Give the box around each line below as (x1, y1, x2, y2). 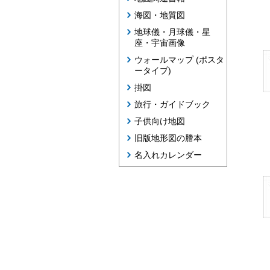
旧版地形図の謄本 (134, 133, 202, 143)
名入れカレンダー (134, 150, 202, 160)
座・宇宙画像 (134, 38, 185, 48)
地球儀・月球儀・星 (134, 27, 210, 37)
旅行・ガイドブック (134, 99, 210, 109)
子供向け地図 (134, 116, 185, 126)
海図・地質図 (134, 10, 185, 20)
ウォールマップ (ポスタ (134, 55, 224, 64)
